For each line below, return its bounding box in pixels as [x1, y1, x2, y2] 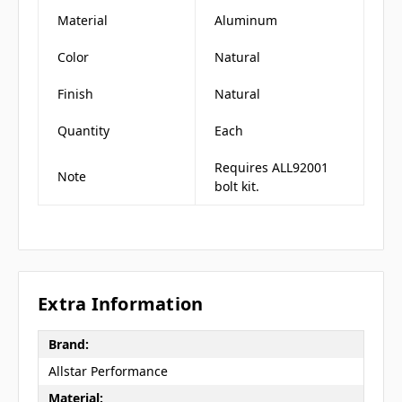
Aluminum [214, 11, 277, 29]
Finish [57, 84, 93, 102]
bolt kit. [214, 177, 259, 195]
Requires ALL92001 [214, 158, 328, 176]
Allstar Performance [48, 363, 168, 380]
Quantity [57, 121, 109, 139]
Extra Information [38, 291, 204, 316]
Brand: [48, 336, 89, 354]
